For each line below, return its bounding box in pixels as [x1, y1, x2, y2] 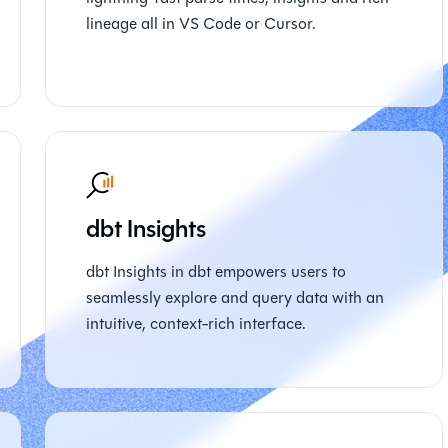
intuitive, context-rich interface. [86, 312, 307, 335]
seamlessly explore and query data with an [86, 286, 385, 309]
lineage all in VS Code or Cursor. [86, 12, 317, 35]
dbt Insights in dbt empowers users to [86, 260, 347, 283]
